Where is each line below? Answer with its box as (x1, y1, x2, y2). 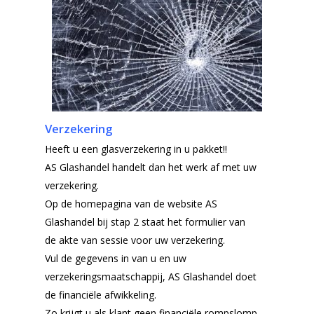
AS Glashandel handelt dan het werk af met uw (45, 160, 257, 174)
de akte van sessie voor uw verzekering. (45, 233, 225, 247)
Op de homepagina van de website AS (45, 196, 217, 210)
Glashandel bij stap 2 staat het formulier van (45, 214, 245, 228)
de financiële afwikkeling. (45, 287, 156, 301)
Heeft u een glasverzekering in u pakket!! (45, 142, 227, 156)
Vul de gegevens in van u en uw (45, 251, 186, 265)
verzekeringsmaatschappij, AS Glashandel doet (45, 269, 257, 283)
